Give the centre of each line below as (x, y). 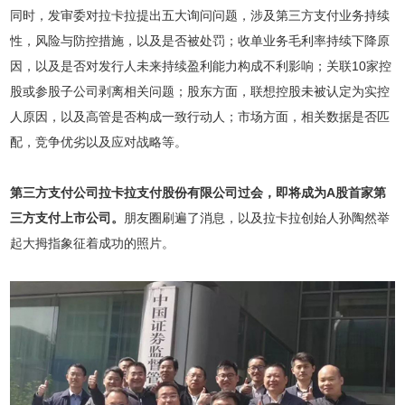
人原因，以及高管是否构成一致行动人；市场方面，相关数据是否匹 (200, 117)
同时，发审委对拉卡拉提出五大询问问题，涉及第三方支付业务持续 (200, 15)
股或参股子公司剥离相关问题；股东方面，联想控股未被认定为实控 (200, 91)
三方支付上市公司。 (67, 218)
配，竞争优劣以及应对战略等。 (99, 142)
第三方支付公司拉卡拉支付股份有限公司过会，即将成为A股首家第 (198, 193)
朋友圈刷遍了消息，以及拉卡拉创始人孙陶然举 (257, 218)
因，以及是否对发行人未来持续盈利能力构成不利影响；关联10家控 (201, 66)
